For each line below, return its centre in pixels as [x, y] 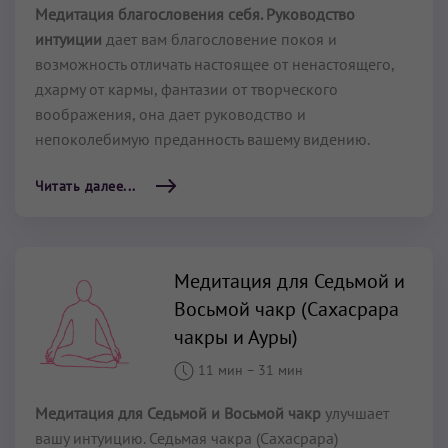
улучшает [355, 413]
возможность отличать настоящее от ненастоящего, [214, 63]
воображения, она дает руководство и [170, 113]
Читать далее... [85, 185]
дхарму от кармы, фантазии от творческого [186, 88]
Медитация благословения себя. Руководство [195, 13]
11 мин [220, 369]
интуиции [68, 38]
